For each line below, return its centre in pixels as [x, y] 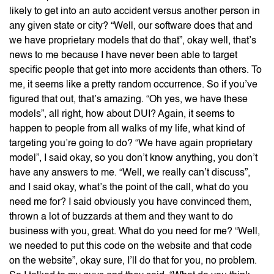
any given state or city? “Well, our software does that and [131, 26]
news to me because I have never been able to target [123, 55]
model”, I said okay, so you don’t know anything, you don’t [133, 158]
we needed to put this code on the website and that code [131, 246]
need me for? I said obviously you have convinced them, [130, 202]
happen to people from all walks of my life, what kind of [127, 129]
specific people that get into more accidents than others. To [135, 70]
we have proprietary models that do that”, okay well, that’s [133, 41]
